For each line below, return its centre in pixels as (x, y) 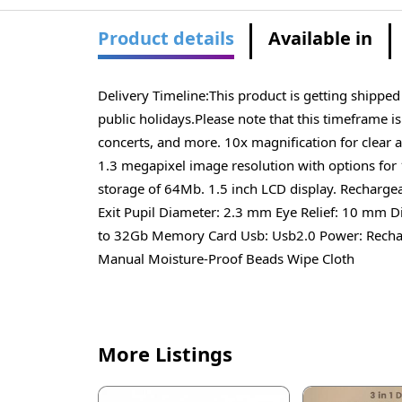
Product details (166, 39)
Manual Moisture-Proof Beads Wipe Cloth (226, 258)
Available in (321, 39)
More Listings (165, 354)
